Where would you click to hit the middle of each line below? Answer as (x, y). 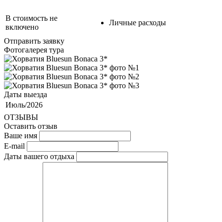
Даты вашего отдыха (39, 156)
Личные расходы (138, 22)
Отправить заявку (34, 41)
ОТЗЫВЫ (21, 117)
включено (22, 27)
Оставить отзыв (31, 126)
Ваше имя (21, 135)
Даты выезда (26, 94)
